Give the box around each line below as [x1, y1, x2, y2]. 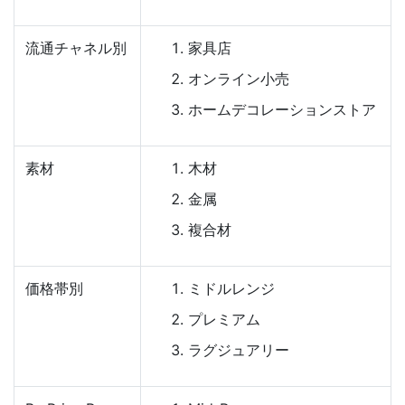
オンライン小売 [188, 69, 289, 88]
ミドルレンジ [188, 278, 275, 297]
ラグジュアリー [188, 340, 289, 359]
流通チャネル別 [25, 38, 127, 57]
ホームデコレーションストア [188, 99, 376, 118]
